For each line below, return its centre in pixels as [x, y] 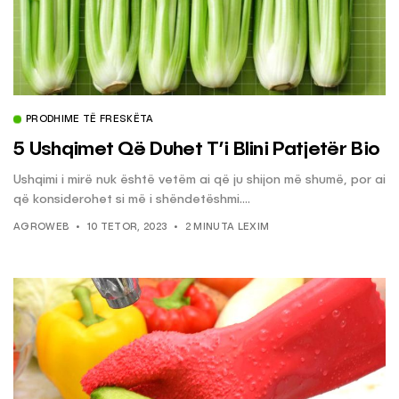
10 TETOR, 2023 [127, 227]
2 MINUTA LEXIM [227, 227]
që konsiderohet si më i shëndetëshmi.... [132, 199]
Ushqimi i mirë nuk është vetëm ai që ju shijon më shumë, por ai [199, 179]
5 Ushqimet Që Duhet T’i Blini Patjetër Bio [197, 149]
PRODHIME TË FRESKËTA [90, 119]
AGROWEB [41, 227]
